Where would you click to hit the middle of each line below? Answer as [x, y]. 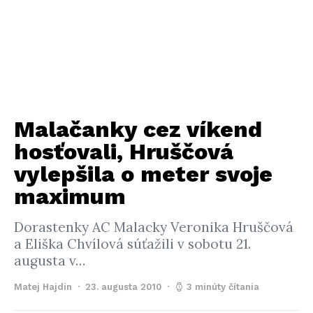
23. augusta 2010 [123, 287]
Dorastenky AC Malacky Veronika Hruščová [154, 227]
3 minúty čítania [223, 287]
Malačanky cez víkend [138, 129]
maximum [70, 196]
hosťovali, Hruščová [124, 152]
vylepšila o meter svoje [143, 174]
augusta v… [50, 261]
